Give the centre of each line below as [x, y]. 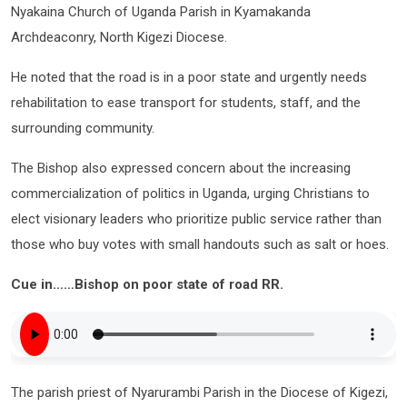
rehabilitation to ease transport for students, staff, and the [186, 103]
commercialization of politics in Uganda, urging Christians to [190, 194]
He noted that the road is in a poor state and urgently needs [189, 77]
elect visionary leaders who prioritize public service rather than [196, 219]
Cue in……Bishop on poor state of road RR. [147, 284]
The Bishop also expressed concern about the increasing [181, 168]
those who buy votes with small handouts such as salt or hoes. [200, 244]
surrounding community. [83, 128]
